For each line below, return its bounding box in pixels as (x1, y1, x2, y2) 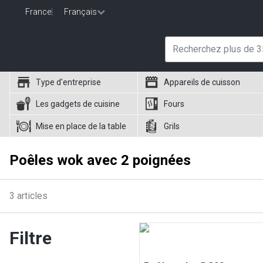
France (25, 7, 51, 16)
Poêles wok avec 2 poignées (9, 152, 191, 168)
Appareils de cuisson (164, 77, 241, 87)
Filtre (9, 228, 52, 248)
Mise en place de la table (36, 121, 126, 131)
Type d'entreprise (36, 77, 101, 87)
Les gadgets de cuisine (36, 99, 120, 109)
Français (64, 7, 97, 16)
